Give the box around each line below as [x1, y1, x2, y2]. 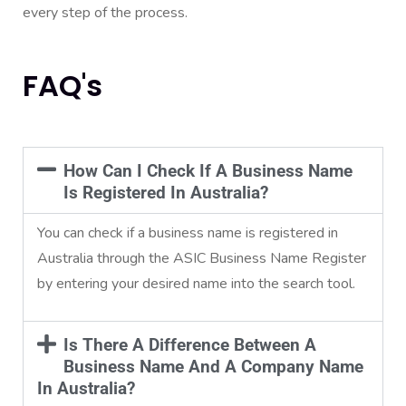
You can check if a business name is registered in [37, 222, 338, 243]
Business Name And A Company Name [63, 355, 363, 377]
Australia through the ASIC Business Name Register [37, 247, 366, 268]
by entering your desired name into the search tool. [37, 273, 355, 294]
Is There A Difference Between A [63, 333, 316, 355]
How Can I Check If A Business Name [63, 159, 353, 181]
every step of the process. [23, 2, 188, 23]
